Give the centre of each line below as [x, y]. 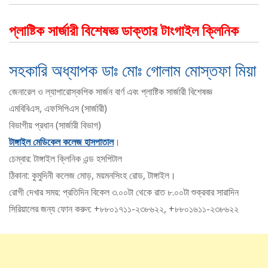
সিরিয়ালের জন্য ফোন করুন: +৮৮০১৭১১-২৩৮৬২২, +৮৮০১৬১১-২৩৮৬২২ [124, 209]
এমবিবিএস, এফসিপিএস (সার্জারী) [58, 109]
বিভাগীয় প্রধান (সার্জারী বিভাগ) [55, 125]
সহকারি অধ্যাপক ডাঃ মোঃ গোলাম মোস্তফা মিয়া [133, 70]
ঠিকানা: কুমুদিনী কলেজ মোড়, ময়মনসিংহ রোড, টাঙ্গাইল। [92, 176]
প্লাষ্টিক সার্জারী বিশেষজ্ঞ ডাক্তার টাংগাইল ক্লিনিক [124, 31]
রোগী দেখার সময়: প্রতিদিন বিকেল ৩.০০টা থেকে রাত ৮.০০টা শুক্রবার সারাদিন [124, 192]
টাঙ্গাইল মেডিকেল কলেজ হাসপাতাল [61, 142]
